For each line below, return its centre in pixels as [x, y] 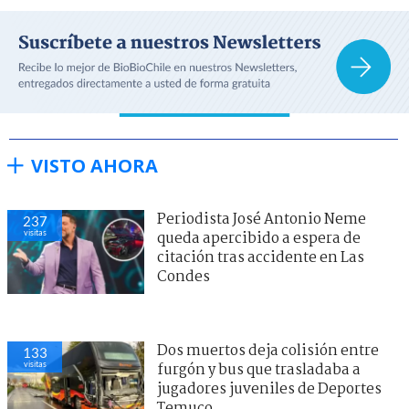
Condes [184, 277]
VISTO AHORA [94, 165]
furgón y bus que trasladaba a [259, 370]
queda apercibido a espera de [259, 238]
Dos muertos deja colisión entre [268, 351]
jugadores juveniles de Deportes [269, 389]
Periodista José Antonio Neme [262, 219]
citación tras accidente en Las [261, 257]
